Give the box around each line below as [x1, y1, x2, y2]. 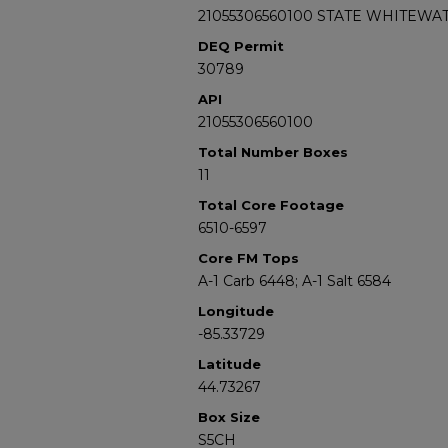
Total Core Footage [198, 197, 344, 213]
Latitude [198, 356, 261, 372]
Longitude [198, 303, 274, 319]
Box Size [198, 409, 260, 425]
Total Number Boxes [198, 144, 348, 160]
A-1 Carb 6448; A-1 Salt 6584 [198, 272, 391, 290]
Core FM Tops [198, 250, 299, 266]
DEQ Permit [198, 38, 284, 54]
